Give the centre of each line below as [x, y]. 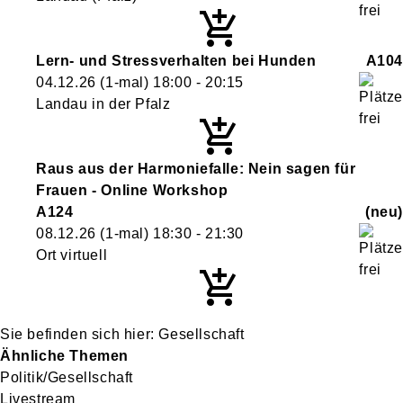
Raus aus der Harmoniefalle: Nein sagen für [196, 169]
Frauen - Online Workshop [132, 190]
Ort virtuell [72, 255]
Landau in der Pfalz [103, 104]
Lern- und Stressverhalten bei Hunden [176, 61]
